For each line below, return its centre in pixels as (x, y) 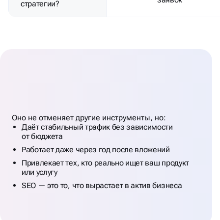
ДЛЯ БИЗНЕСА (60, 123)
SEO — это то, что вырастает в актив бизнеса (102, 185)
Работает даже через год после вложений (96, 149)
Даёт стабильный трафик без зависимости (97, 127)
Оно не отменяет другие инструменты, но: (89, 117)
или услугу (40, 172)
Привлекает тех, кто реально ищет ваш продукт (105, 163)
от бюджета (42, 136)
